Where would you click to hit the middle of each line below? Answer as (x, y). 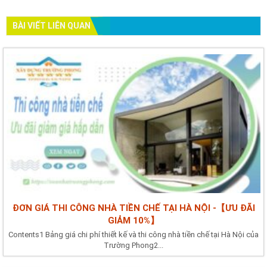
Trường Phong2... (133, 246)
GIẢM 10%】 (133, 221)
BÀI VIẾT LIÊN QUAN (52, 25)
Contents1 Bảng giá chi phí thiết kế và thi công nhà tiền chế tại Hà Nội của (133, 235)
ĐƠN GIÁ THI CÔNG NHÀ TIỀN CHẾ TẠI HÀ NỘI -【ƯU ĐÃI (133, 208)
